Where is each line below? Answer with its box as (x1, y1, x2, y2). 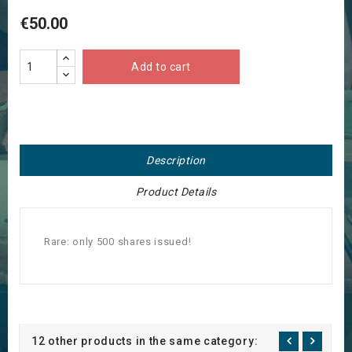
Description (146, 154, 206, 167)
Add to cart (131, 60, 191, 74)
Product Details (135, 185, 217, 199)
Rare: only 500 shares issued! (44, 236, 192, 248)
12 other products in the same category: (31, 335, 258, 348)
